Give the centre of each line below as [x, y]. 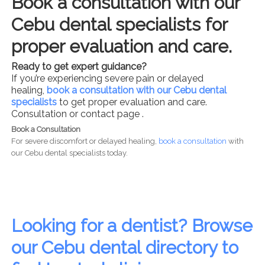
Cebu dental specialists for [119, 25]
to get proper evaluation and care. [132, 102]
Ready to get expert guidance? [79, 67]
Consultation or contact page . [77, 114]
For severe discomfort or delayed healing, [85, 141]
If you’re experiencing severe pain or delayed [107, 79]
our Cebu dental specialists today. [69, 153]
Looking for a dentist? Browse [132, 226]
